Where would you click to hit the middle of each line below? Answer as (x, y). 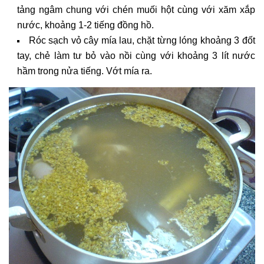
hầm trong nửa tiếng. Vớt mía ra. (85, 71)
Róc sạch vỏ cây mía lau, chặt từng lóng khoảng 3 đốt (142, 40)
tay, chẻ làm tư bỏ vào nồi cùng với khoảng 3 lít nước (136, 55)
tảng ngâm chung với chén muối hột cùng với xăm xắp (136, 9)
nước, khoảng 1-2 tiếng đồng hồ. (85, 25)
